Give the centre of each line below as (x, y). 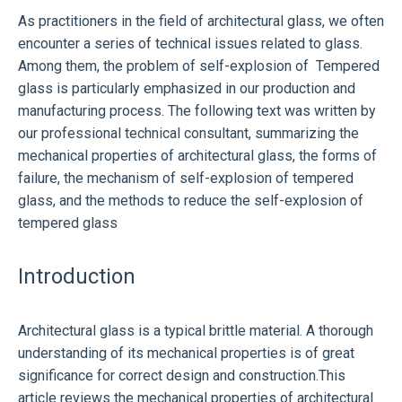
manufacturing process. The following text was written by (197, 111)
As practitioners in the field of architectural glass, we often (201, 21)
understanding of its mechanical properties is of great (186, 353)
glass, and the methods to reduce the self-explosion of (191, 201)
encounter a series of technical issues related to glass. (190, 44)
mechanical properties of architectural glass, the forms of (197, 156)
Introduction (77, 276)
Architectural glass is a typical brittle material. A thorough (196, 331)
